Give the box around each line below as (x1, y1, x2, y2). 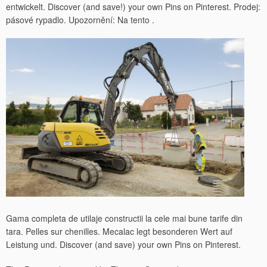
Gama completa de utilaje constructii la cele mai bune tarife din (6, 212, 243, 224)
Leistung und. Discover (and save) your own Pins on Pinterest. (6, 238, 241, 250)
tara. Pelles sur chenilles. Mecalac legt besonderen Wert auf (6, 225, 232, 237)
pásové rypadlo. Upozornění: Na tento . (6, 14, 154, 26)
